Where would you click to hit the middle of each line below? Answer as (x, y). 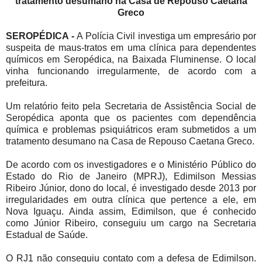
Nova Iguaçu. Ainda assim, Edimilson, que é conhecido (131, 211)
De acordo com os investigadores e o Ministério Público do (131, 164)
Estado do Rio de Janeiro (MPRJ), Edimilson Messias (131, 176)
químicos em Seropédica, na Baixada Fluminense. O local (131, 59)
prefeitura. (27, 82)
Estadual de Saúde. (47, 235)
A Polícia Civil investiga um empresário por (166, 36)
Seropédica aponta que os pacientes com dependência (131, 118)
